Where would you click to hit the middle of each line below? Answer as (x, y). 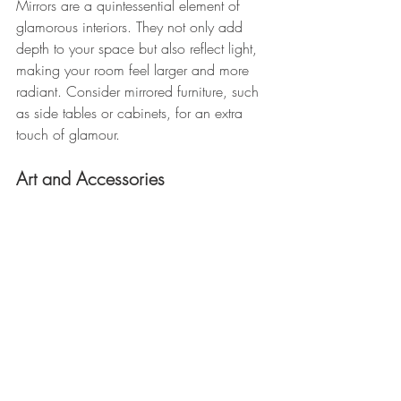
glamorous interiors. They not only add (132, 26)
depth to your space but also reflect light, (139, 48)
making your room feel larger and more (135, 69)
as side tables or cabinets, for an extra (132, 112)
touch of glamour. (68, 134)
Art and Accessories (93, 178)
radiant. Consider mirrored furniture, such (140, 91)
